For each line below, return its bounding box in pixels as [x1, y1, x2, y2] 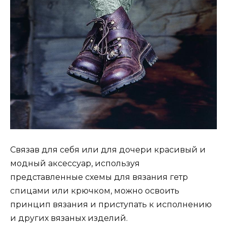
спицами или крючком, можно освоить [10, 186, 179, 196]
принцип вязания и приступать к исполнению [10, 200, 212, 210]
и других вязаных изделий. [10, 213, 128, 223]
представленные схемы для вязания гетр [10, 172, 188, 182]
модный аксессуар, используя [10, 159, 140, 169]
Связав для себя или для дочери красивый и [10, 145, 206, 155]
